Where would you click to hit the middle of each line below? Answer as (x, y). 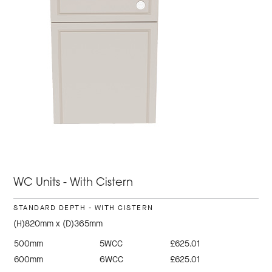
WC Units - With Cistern (73, 183)
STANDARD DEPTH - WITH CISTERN (83, 208)
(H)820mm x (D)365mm (58, 224)
